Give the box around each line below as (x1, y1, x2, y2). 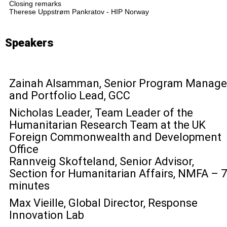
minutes (9, 179, 50, 192)
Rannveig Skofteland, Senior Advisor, (9, 155, 194, 168)
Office (9, 143, 39, 156)
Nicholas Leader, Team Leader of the (9, 106, 193, 119)
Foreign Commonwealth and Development (9, 131, 221, 143)
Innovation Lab (9, 209, 84, 221)
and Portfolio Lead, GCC (9, 89, 130, 102)
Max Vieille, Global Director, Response (9, 197, 198, 209)
